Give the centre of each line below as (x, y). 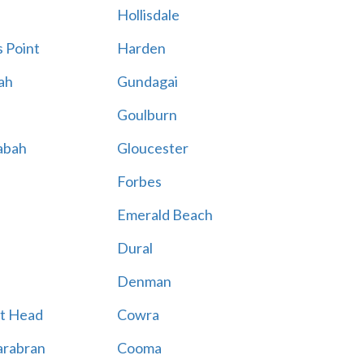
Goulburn (147, 115)
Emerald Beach (165, 214)
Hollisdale (148, 15)
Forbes (139, 181)
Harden (141, 48)
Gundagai (147, 81)
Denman (144, 281)
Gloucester (152, 148)
